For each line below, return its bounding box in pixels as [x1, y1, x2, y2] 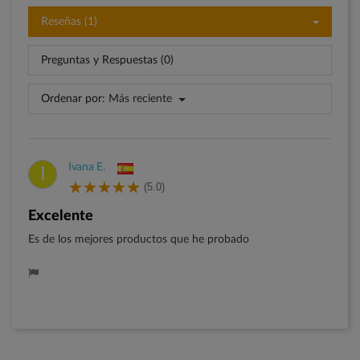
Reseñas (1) [41, 16, 97, 28]
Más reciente [108, 93, 172, 105]
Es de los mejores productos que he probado [28, 234, 249, 246]
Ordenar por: [41, 93, 105, 105]
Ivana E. [68, 162, 105, 174]
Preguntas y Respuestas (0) [41, 55, 174, 67]
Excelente [36, 209, 93, 224]
